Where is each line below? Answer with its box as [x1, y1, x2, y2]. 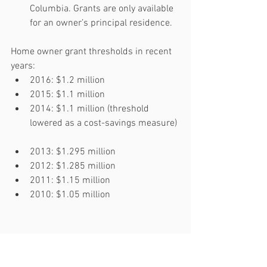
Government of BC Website [45, 249, 154, 261]
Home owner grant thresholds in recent [11, 45, 174, 58]
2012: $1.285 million [30, 160, 120, 172]
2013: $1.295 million [30, 145, 120, 158]
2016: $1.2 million [30, 74, 110, 86]
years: [11, 60, 38, 72]
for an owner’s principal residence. [30, 17, 175, 29]
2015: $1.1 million [30, 88, 110, 101]
